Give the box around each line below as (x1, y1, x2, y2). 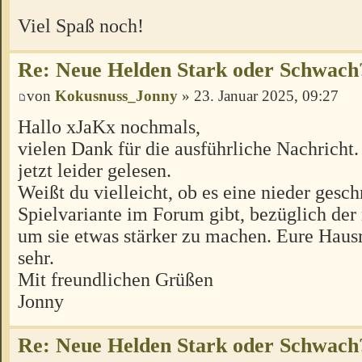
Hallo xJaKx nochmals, (18, 115, 200, 137)
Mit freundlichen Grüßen (18, 267, 213, 290)
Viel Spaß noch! (18, 15, 144, 37)
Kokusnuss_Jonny (55, 86, 178, 104)
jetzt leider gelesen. (18, 158, 171, 181)
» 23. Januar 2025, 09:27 (178, 86, 339, 104)
